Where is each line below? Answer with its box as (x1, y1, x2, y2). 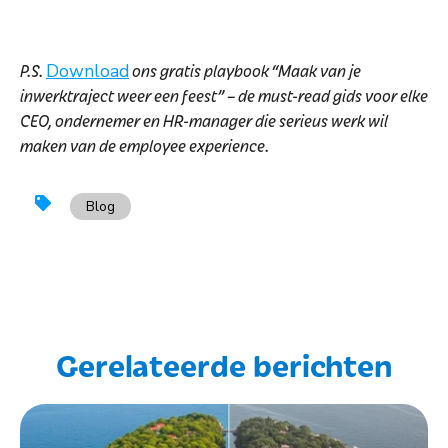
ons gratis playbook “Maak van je (129, 58, 361, 81)
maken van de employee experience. (20, 133, 270, 156)
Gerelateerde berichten (55, 342, 393, 385)
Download (46, 58, 129, 83)
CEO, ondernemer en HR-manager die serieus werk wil (20, 108, 388, 131)
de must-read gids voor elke (238, 83, 428, 106)
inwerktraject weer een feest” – (20, 83, 238, 106)
